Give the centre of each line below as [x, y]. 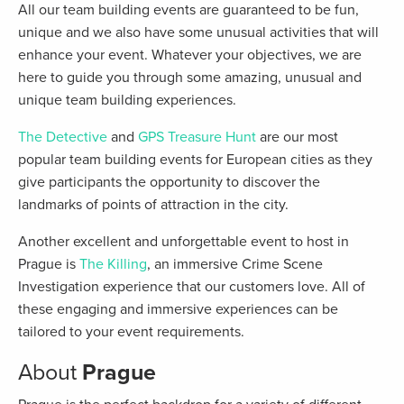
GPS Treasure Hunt [197, 138]
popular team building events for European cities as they [195, 160]
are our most [297, 138]
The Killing [113, 265]
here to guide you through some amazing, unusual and [190, 78]
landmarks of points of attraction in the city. [153, 205]
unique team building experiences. [127, 101]
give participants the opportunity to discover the [169, 183]
